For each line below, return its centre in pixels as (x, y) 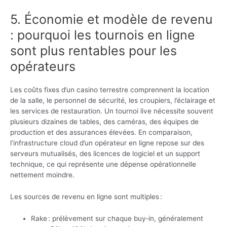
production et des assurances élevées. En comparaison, (101, 133)
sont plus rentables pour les (93, 51)
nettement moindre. (42, 175)
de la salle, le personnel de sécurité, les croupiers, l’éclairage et (113, 101)
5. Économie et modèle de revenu (111, 20)
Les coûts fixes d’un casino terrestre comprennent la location (110, 90)
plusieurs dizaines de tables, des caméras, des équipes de (104, 122)
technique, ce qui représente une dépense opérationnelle (103, 164)
